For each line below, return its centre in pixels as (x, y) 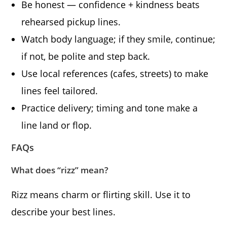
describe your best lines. (64, 212)
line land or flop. (57, 125)
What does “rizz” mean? (60, 170)
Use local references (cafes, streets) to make (115, 74)
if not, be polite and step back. (86, 56)
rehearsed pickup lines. (71, 22)
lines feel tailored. (60, 91)
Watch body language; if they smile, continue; (119, 39)
